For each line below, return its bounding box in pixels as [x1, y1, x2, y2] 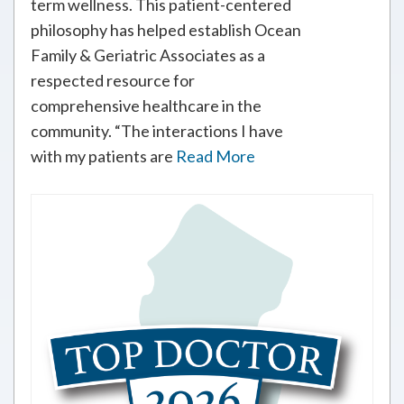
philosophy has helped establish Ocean [31, 20, 301, 40]
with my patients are [31, 146, 176, 166]
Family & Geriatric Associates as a [31, 45, 265, 65]
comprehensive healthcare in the [31, 96, 262, 115]
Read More [176, 146, 255, 166]
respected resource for [31, 70, 195, 90]
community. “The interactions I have [31, 121, 283, 141]
